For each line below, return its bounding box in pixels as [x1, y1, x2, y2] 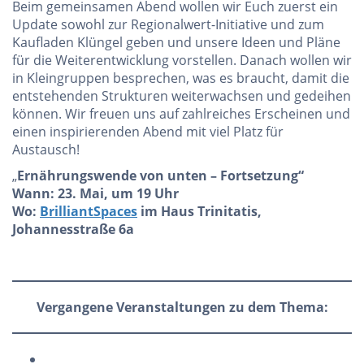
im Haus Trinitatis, [141, 202, 262, 221]
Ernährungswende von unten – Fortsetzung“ [17, 167, 304, 185]
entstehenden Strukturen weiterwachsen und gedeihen [12, 87, 351, 106]
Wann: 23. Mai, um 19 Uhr [12, 184, 179, 203]
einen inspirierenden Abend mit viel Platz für [12, 123, 284, 141]
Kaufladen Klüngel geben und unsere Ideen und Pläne [12, 33, 340, 52]
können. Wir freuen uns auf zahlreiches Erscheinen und [12, 105, 350, 123]
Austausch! [12, 141, 80, 159]
